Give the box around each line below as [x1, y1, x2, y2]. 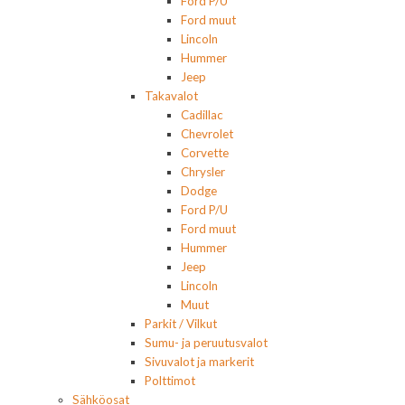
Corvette [181, 146, 229, 161]
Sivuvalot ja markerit [145, 354, 254, 370]
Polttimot [145, 373, 195, 389]
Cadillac [181, 108, 223, 123]
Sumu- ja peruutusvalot [145, 335, 268, 351]
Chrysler [181, 165, 225, 180]
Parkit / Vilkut [145, 316, 217, 332]
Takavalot [145, 89, 198, 104]
